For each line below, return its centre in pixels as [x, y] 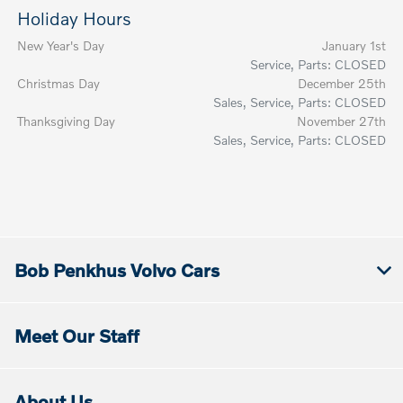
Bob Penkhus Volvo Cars [117, 269]
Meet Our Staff [77, 335]
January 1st [354, 45]
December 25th [341, 83]
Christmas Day [59, 83]
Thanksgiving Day [67, 121]
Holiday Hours [75, 18]
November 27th [341, 121]
